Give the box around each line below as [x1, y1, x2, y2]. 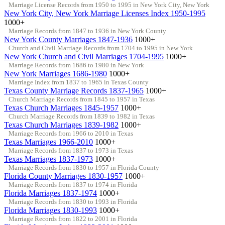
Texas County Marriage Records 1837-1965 [4, 86, 144, 95]
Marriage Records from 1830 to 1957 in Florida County [8, 163, 159, 171]
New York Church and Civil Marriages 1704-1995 [4, 52, 164, 61]
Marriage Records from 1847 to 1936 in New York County [8, 27, 166, 35]
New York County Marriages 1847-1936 [4, 35, 133, 44]
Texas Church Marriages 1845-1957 [4, 103, 119, 112]
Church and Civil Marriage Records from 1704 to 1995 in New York [8, 44, 193, 52]
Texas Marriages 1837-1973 [4, 154, 93, 163]
